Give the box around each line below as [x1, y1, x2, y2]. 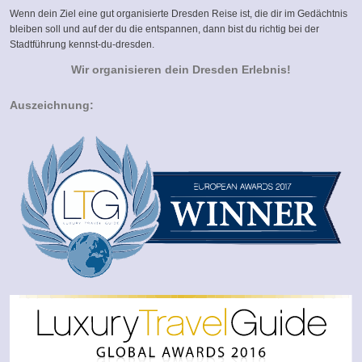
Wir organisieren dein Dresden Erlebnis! [71, 64, 291, 77]
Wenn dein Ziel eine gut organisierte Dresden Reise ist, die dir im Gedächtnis [10, 7, 348, 19]
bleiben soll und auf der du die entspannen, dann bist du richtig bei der [10, 23, 320, 35]
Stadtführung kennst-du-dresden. [10, 38, 155, 50]
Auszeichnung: [10, 99, 95, 112]
